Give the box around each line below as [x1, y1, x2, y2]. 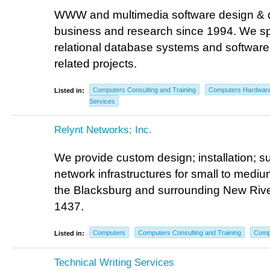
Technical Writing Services [54, 256, 174, 268]
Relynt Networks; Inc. [54, 124, 152, 136]
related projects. [54, 57, 137, 70]
